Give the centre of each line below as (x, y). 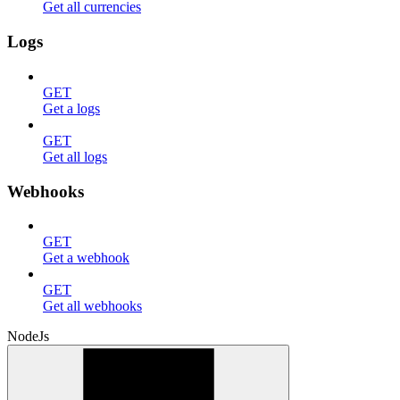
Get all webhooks (92, 306)
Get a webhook (86, 258)
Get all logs (75, 156)
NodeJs (28, 337)
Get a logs (71, 108)
